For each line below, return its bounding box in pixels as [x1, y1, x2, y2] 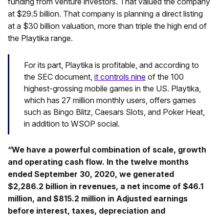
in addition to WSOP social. [24, 118, 120, 129]
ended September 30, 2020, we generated [8, 169, 174, 179]
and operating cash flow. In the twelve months [8, 156, 189, 167]
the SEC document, [24, 71, 94, 82]
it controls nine [94, 71, 146, 82]
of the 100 [146, 71, 184, 82]
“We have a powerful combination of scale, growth [8, 144, 206, 154]
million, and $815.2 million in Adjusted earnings [8, 193, 188, 203]
